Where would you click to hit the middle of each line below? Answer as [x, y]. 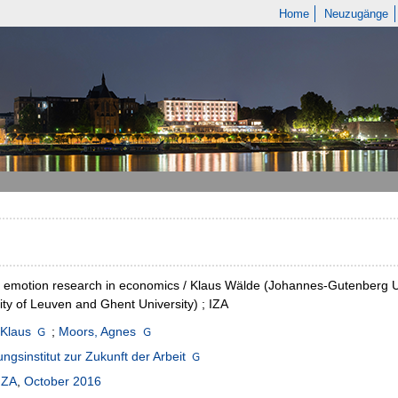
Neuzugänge [357, 14]
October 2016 [63, 382]
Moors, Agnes [98, 332]
